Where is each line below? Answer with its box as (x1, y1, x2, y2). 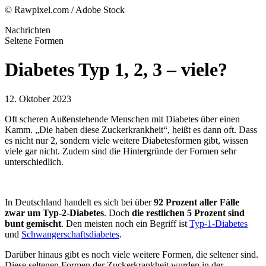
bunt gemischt (5, 218, 61, 229)
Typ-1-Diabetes (189, 218, 248, 229)
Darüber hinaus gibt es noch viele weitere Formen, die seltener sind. (5, 249, 258, 259)
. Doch (104, 207, 132, 218)
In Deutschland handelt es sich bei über (5, 197, 154, 207)
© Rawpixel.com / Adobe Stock (5, 4, 125, 15)
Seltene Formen (5, 35, 64, 46)
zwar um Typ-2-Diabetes (5, 207, 104, 218)
